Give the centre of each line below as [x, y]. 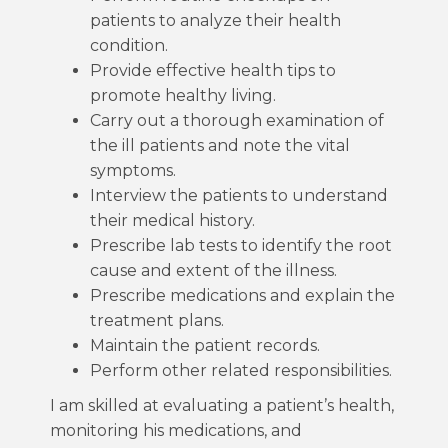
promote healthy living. [183, 95]
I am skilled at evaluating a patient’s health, [222, 405]
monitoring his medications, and [176, 430]
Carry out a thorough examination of [237, 120]
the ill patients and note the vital [220, 145]
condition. [129, 45]
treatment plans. [157, 320]
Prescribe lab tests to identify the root [241, 245]
